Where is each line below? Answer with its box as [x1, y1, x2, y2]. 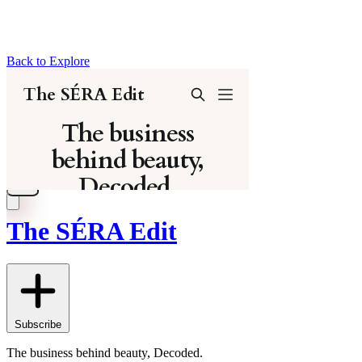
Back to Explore [6, 54, 90, 68]
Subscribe [15, 318, 61, 331]
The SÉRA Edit [6, 216, 177, 246]
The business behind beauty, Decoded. [6, 346, 203, 360]
